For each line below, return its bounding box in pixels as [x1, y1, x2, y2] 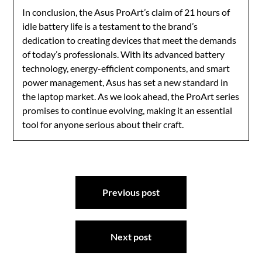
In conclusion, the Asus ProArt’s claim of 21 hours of [22, 6, 230, 18]
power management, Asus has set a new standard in [22, 77, 229, 88]
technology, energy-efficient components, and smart [22, 63, 230, 74]
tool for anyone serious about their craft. [22, 119, 184, 130]
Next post [111, 231, 151, 243]
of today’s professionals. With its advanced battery [22, 49, 225, 60]
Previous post [102, 187, 160, 198]
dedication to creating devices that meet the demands [22, 35, 237, 46]
